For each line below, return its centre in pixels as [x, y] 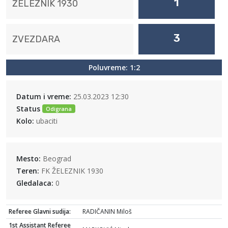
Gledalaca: [35, 183]
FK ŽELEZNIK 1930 [72, 171]
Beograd [57, 159]
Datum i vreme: [44, 96]
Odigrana [59, 109]
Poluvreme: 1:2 [114, 67]
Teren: [28, 171]
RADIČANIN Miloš [107, 211]
